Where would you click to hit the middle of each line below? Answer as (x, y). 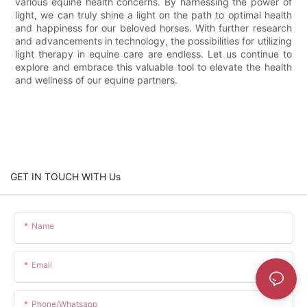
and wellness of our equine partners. (97, 79)
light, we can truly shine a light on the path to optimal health (153, 14)
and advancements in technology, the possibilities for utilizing (153, 40)
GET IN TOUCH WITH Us (65, 176)
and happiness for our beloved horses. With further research (153, 27)
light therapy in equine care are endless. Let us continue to (153, 53)
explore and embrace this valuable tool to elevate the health (153, 66)
